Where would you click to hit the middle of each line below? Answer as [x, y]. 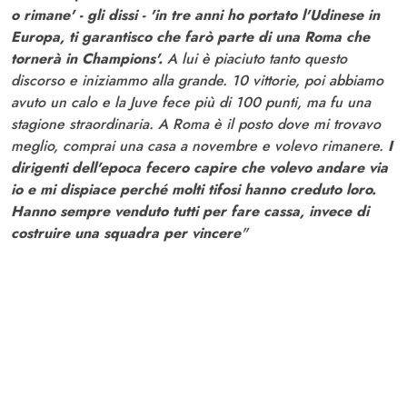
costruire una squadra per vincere [126, 233]
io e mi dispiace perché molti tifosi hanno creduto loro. [194, 189]
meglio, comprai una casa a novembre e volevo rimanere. [199, 145]
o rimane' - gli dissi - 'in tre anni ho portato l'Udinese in [195, 15]
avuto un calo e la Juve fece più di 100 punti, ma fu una [191, 102]
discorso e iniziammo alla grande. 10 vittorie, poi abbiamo [197, 80]
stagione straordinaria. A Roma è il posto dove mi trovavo [196, 124]
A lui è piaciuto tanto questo [255, 58]
